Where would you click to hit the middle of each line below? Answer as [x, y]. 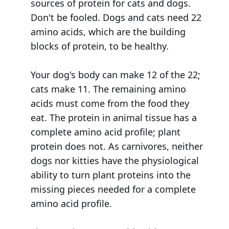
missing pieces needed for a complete [113, 189]
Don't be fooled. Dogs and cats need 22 [116, 18]
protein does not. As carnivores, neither [117, 146]
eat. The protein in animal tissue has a [113, 118]
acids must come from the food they [110, 104]
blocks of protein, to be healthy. [99, 46]
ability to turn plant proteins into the [110, 175]
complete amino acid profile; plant [105, 132]
